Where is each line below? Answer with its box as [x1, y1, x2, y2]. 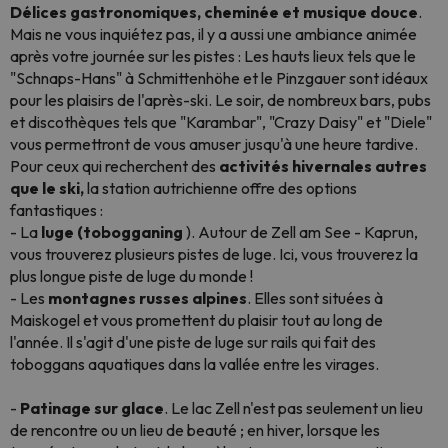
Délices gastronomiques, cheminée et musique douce [10, 2, 418, 22]
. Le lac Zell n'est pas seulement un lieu [164, 398, 423, 418]
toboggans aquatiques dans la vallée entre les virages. [10, 354, 379, 374]
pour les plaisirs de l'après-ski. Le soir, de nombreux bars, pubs [10, 90, 431, 110]
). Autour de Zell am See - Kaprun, [186, 222, 418, 242]
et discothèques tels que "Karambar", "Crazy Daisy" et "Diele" [10, 112, 432, 132]
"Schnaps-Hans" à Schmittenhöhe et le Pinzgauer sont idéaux [10, 68, 428, 88]
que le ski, [10, 178, 84, 198]
